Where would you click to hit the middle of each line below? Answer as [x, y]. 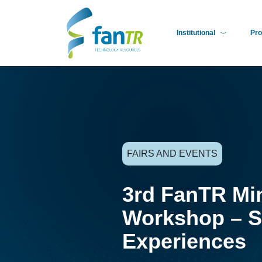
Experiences [184, 241]
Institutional [196, 33]
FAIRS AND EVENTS [172, 153]
